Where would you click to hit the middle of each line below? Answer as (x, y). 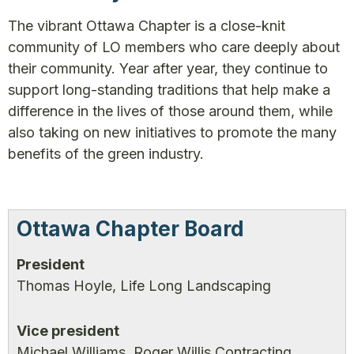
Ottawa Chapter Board (130, 229)
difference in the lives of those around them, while (170, 111)
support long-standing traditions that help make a (169, 90)
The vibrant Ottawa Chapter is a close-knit (147, 26)
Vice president (70, 331)
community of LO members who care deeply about (174, 47)
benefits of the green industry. (106, 154)
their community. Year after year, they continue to (168, 68)
